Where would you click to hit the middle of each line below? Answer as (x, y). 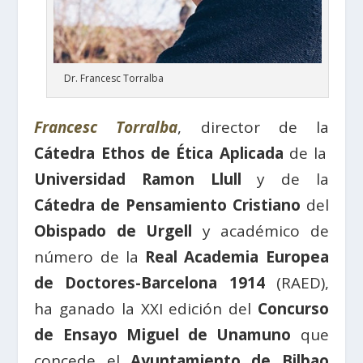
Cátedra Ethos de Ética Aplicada (159, 153)
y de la (285, 179)
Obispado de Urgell (113, 231)
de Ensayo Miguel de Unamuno (163, 334)
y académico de (261, 231)
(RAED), (297, 282)
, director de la (253, 127)
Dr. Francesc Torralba (113, 78)
